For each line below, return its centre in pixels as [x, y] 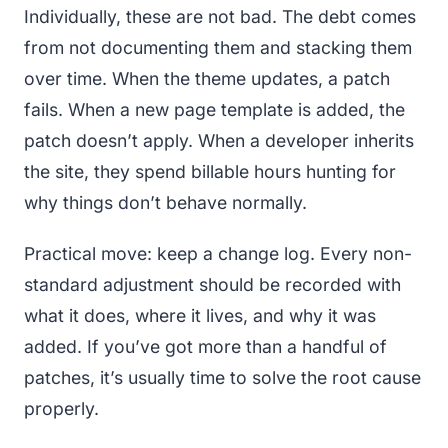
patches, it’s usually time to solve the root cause [222, 377]
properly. [61, 408]
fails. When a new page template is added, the [214, 109]
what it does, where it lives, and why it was [200, 315]
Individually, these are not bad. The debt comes [220, 16]
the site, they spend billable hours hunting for [210, 171]
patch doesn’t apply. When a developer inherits [219, 140]
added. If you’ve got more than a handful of [205, 346]
